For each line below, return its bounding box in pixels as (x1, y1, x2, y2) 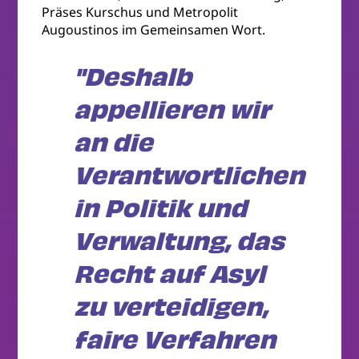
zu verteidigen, (74, 289, 269, 325)
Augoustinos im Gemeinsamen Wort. (42, 20, 266, 38)
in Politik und (74, 191, 248, 226)
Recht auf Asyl (74, 256, 266, 292)
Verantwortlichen (74, 158, 305, 193)
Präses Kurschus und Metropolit (42, 2, 239, 21)
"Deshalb (74, 59, 192, 95)
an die (74, 125, 154, 160)
